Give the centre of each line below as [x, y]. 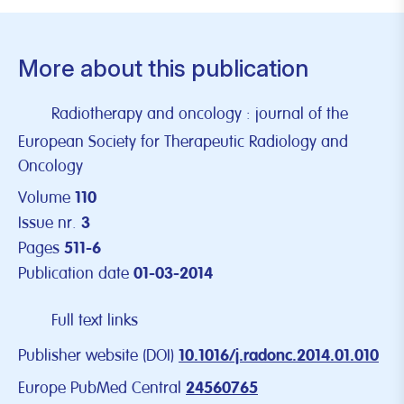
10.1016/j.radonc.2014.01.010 [279, 356]
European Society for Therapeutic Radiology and [183, 142]
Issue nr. [47, 223]
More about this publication [163, 68]
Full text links [95, 320]
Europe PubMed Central [100, 388]
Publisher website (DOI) [96, 355]
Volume [44, 197]
